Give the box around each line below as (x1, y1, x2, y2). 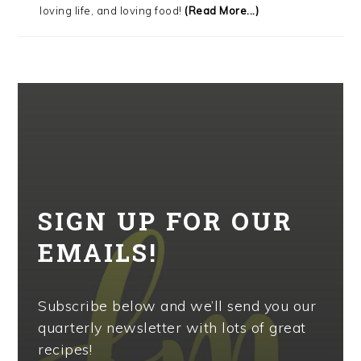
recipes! (38, 339, 93, 359)
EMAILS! (38, 235, 159, 268)
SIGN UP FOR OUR (38, 204, 293, 237)
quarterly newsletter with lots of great (38, 317, 306, 337)
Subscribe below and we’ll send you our (38, 296, 317, 315)
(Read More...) (181, 3, 259, 17)
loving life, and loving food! (39, 3, 182, 17)
